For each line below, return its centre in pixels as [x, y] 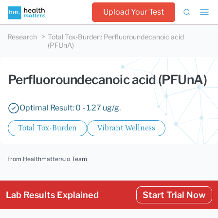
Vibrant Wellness [126, 128]
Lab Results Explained [52, 195]
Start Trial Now [174, 195]
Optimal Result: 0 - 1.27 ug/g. [70, 108]
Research [22, 37]
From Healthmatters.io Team [47, 159]
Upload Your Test [134, 12]
